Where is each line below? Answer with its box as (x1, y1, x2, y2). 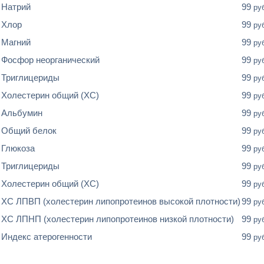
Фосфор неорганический (1, 55, 100, 65)
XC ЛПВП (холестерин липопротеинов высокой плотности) (1, 196, 240, 206)
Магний (1, 37, 31, 47)
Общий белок (1, 126, 57, 136)
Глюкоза (1, 143, 35, 153)
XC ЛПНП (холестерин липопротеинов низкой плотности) (1, 214, 234, 224)
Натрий (1, 2, 31, 12)
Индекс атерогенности (1, 232, 92, 242)
